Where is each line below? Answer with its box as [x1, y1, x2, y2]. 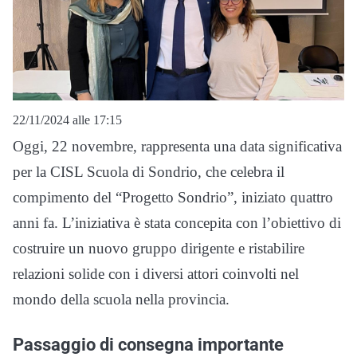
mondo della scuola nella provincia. [13, 291, 229, 308]
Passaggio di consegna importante [13, 334, 284, 355]
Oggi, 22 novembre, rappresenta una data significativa [13, 138, 342, 155]
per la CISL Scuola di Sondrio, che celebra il [13, 163, 284, 181]
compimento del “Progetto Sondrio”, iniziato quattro [13, 189, 333, 206]
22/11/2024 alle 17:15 [13, 113, 122, 127]
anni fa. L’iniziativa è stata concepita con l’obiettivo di [13, 214, 341, 232]
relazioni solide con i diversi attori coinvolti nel [13, 265, 299, 283]
